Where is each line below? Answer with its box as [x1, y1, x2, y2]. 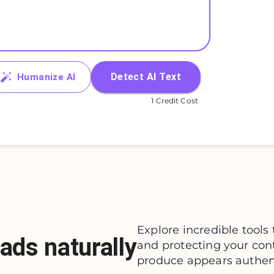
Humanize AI [17, 72, 76, 83]
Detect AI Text [110, 71, 181, 83]
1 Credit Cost [151, 96, 198, 106]
